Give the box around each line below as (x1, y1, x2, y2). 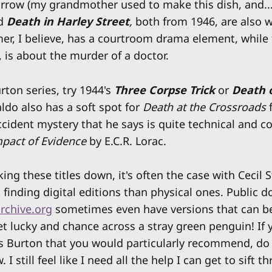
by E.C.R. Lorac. (89, 133, 166, 148)
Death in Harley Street (7, 13, 129, 29)
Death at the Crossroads (143, 99, 269, 114)
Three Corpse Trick (114, 82, 215, 97)
